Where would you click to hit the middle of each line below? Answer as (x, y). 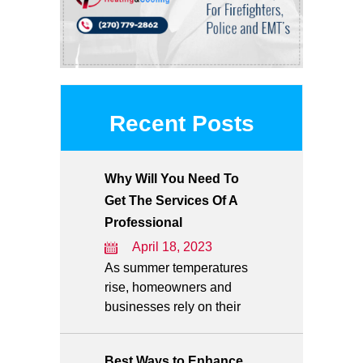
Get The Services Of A (171, 201)
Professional (143, 222)
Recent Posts (181, 124)
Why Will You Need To (172, 179)
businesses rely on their (173, 307)
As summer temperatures (176, 268)
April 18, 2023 (172, 247)
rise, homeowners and (168, 287)
